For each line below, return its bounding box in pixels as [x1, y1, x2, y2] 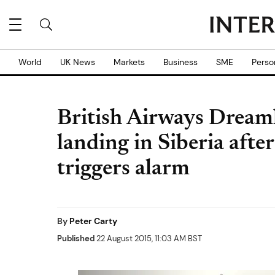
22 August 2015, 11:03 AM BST [95, 233, 202, 244]
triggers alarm [57, 158, 190, 180]
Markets [114, 56, 145, 68]
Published [57, 233, 95, 244]
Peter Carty [69, 215, 117, 227]
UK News [60, 56, 95, 68]
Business [163, 56, 198, 68]
